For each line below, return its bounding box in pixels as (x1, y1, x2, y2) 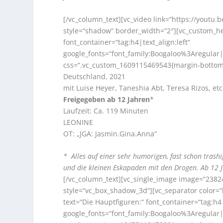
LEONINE (63, 117, 94, 127)
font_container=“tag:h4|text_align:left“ (63, 37, 191, 47)
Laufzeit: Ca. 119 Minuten (63, 106, 149, 115)
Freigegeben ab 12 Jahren (63, 94, 150, 104)
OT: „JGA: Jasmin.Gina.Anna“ (63, 128, 157, 138)
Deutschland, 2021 (63, 71, 126, 81)
